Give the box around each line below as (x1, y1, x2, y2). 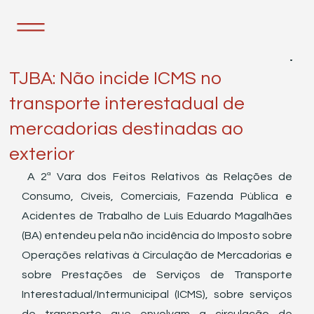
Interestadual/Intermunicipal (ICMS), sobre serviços (22, 289, 292, 300)
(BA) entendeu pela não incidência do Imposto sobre (22, 230, 292, 241)
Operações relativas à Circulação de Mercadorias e (22, 250, 292, 261)
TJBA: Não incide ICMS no (9, 69, 222, 88)
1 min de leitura (84, 53, 146, 62)
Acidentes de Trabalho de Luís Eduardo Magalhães (22, 210, 292, 221)
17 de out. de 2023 (9, 53, 83, 62)
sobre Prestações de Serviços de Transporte (22, 269, 292, 280)
